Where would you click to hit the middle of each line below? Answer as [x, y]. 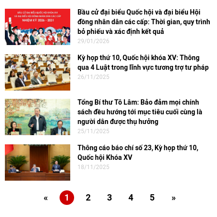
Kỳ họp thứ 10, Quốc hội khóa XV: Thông [139, 58]
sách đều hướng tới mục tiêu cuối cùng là [140, 112]
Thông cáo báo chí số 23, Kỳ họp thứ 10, [138, 148]
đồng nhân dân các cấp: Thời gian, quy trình [144, 22]
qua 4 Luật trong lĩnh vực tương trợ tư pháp [143, 68]
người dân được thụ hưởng [118, 122]
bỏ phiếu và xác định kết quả [121, 32]
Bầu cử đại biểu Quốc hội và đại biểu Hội [139, 12]
